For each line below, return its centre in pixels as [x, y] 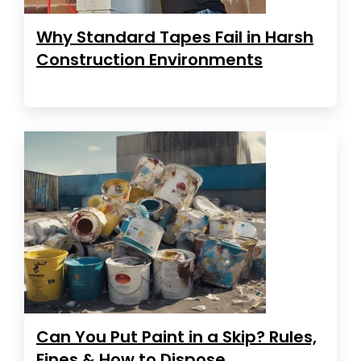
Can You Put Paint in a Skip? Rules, [176, 336]
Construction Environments [149, 59]
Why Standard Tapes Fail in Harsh [175, 37]
